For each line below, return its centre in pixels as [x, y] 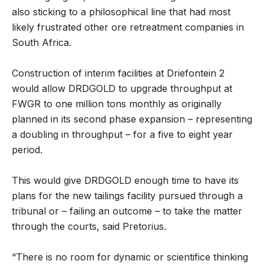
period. [27, 150]
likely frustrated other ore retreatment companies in [128, 27]
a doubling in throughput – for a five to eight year [122, 135]
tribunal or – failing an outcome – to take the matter [127, 211]
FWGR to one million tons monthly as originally [117, 104]
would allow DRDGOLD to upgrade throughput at [122, 89]
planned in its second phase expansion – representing [132, 119]
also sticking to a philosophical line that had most [121, 12]
